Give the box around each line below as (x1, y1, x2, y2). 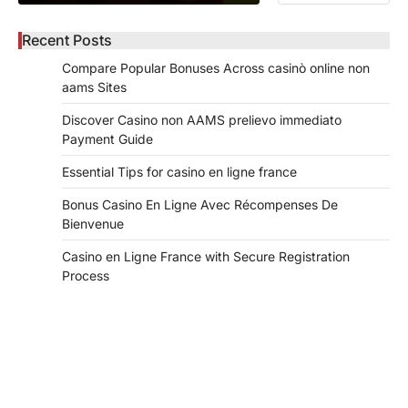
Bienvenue (62, 215, 124, 231)
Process (62, 267, 109, 283)
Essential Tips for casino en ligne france (62, 163, 297, 179)
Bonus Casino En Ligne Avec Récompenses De (62, 196, 338, 212)
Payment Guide (62, 130, 153, 147)
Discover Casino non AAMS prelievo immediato (62, 111, 342, 127)
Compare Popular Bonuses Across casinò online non (62, 59, 370, 76)
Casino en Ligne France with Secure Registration (62, 248, 350, 264)
